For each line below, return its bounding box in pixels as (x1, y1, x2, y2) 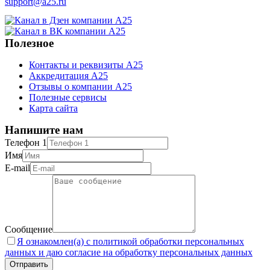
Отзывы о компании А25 (29, 81, 132, 92)
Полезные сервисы (29, 92, 107, 102)
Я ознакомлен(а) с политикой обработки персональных (17, 236, 244, 246)
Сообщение (5, 224, 52, 234)
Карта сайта (29, 103, 78, 113)
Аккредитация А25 (29, 71, 108, 81)
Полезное (5, 37, 54, 49)
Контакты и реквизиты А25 (29, 60, 143, 70)
